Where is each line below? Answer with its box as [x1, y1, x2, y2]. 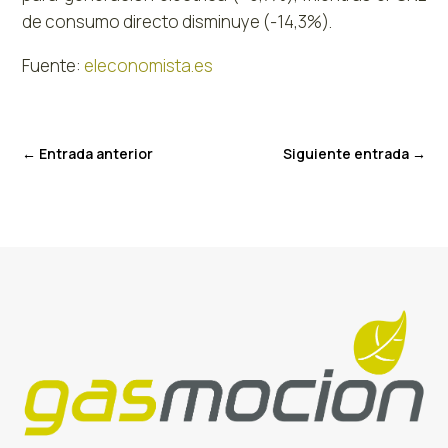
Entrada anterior [39, 143, 154, 163]
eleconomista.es [84, 53, 214, 77]
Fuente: [22, 53, 85, 77]
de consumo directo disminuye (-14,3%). [22, 9, 333, 33]
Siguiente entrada [282, 143, 409, 163]
